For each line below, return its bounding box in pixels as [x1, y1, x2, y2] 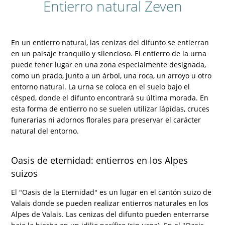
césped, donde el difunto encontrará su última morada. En [11, 92, 209, 102]
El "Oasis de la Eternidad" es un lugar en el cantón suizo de [11, 187, 212, 197]
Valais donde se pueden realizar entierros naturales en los [11, 198, 209, 208]
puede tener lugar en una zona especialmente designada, [11, 59, 206, 69]
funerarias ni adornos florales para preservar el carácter [11, 115, 201, 125]
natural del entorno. [11, 126, 79, 136]
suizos [11, 167, 38, 179]
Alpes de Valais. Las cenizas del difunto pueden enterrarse [11, 209, 209, 219]
